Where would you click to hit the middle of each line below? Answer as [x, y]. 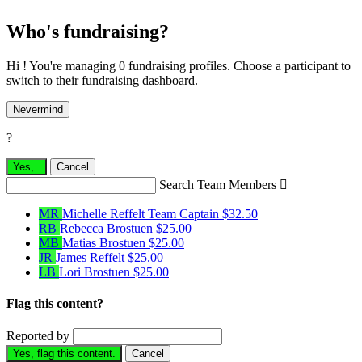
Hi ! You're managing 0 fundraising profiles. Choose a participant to [179, 65]
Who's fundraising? [88, 32]
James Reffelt [92, 257]
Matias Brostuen [105, 242]
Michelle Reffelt [105, 213]
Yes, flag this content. [64, 354]
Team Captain [183, 213]
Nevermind [38, 109]
